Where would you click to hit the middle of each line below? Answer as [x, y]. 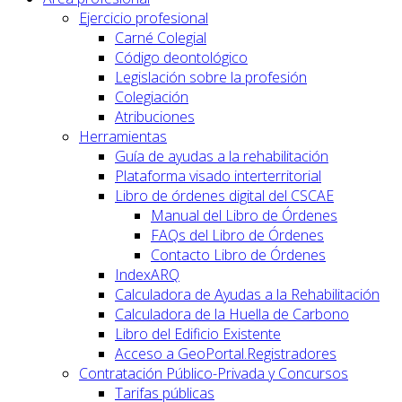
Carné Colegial [161, 38]
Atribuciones [155, 117]
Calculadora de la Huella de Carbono [232, 315]
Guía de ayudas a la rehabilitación [222, 157]
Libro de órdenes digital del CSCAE [224, 196]
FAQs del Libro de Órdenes [237, 236]
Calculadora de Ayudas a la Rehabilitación [247, 295]
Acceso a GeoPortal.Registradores [226, 354]
